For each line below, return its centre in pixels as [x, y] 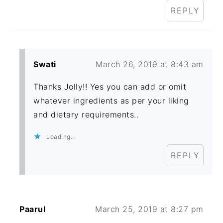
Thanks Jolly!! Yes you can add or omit [110, 87]
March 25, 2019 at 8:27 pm [149, 209]
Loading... [61, 137]
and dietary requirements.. [86, 115]
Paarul [33, 209]
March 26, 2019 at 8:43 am [150, 64]
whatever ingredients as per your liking [111, 101]
